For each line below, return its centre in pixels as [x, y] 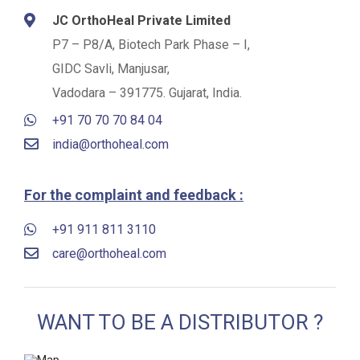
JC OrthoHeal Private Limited [141, 20]
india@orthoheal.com [110, 144]
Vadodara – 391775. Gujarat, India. [147, 92]
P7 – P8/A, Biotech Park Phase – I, [151, 44]
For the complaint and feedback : [134, 195]
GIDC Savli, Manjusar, [111, 68]
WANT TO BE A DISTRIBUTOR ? [180, 323]
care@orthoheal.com [109, 254]
